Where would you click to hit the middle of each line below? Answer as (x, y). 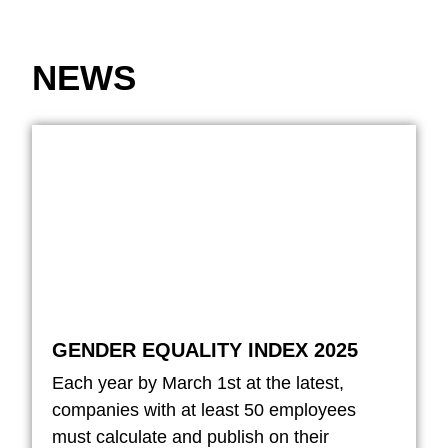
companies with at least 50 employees (204, 409)
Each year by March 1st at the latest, (198, 382)
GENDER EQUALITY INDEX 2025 (205, 349)
